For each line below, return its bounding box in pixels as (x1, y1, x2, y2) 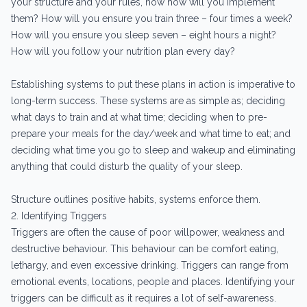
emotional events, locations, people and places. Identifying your (11, 275, 295, 287)
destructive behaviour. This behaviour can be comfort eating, (11, 243, 278, 254)
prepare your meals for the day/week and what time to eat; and (11, 127, 291, 139)
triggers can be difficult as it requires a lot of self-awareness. (11, 292, 276, 304)
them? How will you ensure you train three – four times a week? (11, 12, 293, 24)
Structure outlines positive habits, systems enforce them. (11, 193, 260, 205)
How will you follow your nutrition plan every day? (11, 45, 235, 57)
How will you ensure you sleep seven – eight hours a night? (11, 29, 276, 40)
